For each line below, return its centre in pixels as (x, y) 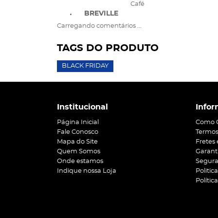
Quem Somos (79, 152)
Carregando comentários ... (99, 26)
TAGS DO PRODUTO (108, 48)
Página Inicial (78, 122)
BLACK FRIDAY (85, 66)
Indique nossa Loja (87, 171)
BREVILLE (101, 14)
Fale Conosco (78, 132)
